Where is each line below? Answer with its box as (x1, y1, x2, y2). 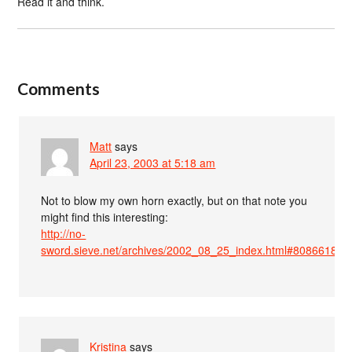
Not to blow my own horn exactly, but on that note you (41, 192, 308, 208)
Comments (17, 78, 101, 98)
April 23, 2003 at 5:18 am (90, 154, 216, 170)
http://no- (41, 225, 86, 241)
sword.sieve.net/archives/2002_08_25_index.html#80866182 (41, 241, 344, 258)
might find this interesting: (41, 208, 169, 225)
